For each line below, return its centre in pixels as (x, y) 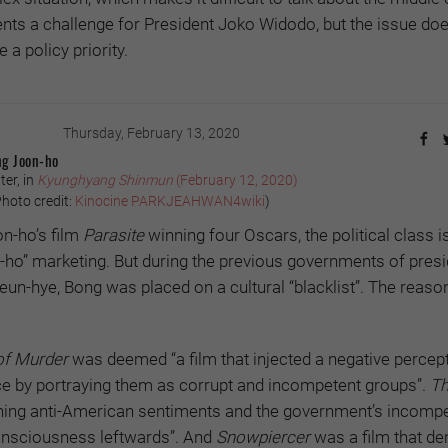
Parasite (113, 235)
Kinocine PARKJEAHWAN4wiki (170, 201)
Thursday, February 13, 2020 (151, 133)
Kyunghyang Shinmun (105, 180)
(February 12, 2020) (235, 180)
